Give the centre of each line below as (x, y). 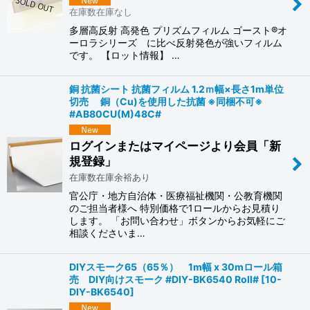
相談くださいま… (107, 232)
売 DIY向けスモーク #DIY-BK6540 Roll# (164, 279)
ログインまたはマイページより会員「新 (175, 145)
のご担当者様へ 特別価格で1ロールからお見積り (175, 208)
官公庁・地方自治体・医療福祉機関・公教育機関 (176, 195)
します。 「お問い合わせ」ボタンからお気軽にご (177, 220)
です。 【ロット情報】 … (125, 55)
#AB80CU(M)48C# (115, 114)
